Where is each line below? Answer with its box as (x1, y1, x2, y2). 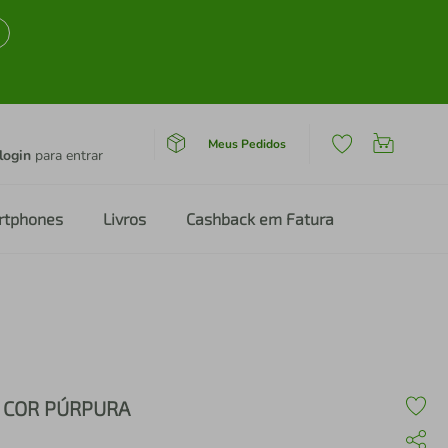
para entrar (31, 146, 103, 165)
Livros (103, 209, 146, 228)
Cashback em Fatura (186, 209, 334, 228)
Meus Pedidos (207, 135, 286, 152)
